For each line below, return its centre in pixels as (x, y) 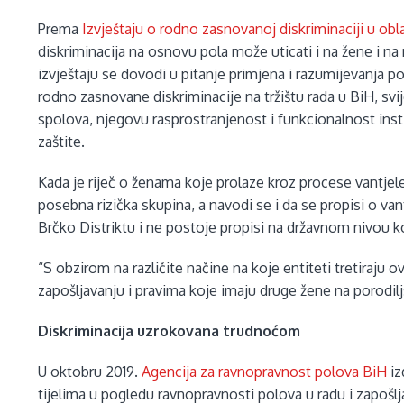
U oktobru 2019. (90, 372)
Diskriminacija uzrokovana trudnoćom (170, 331)
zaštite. (62, 142)
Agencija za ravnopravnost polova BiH (265, 372)
